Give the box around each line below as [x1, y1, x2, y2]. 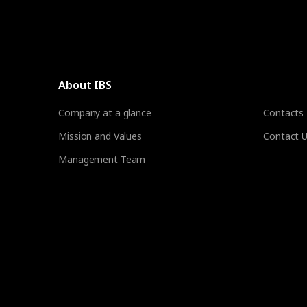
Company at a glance [58, 106, 151, 119]
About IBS [58, 77, 112, 93]
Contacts [263, 106, 304, 119]
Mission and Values [58, 130, 142, 143]
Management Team [58, 153, 146, 166]
